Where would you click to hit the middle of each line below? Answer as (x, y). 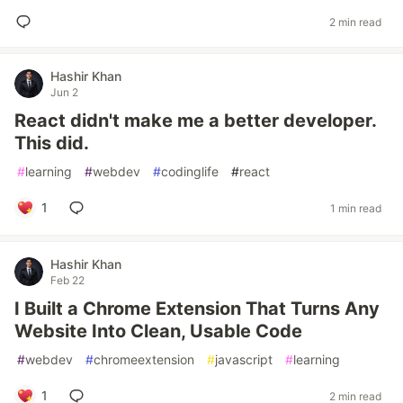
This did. (52, 143)
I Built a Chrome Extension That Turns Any (197, 309)
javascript (244, 359)
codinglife (190, 171)
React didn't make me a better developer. (195, 121)
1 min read (356, 208)
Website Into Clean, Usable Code (158, 331)
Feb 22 (67, 280)
